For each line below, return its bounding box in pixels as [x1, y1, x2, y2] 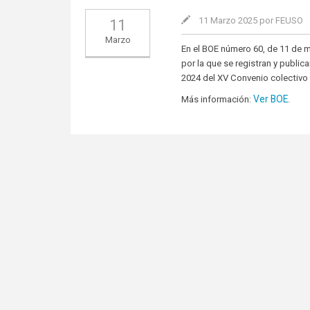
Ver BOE [253, 93, 289, 105]
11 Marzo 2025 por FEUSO [197, 15, 306, 26]
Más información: [181, 94, 254, 105]
